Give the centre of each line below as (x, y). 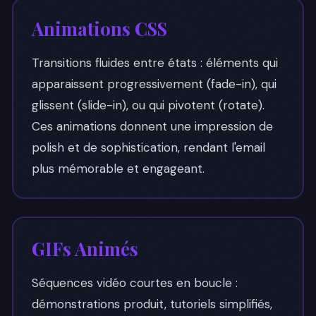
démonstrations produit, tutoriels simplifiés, (152, 304)
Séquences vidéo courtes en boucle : (134, 282)
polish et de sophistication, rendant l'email (148, 147)
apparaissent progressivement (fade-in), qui (154, 84)
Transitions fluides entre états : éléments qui (154, 63)
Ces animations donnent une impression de (152, 126)
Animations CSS (99, 28)
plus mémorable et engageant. (118, 169)
